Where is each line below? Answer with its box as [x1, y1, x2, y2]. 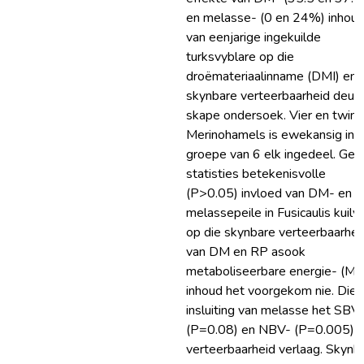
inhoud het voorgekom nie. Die [186, 282, 357, 300]
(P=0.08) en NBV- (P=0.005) [186, 321, 354, 339]
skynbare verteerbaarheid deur [186, 87, 358, 105]
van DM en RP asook [186, 243, 305, 261]
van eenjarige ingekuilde [186, 28, 321, 46]
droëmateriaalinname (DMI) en [186, 67, 357, 85]
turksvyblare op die [186, 48, 294, 66]
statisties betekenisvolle [186, 165, 326, 183]
